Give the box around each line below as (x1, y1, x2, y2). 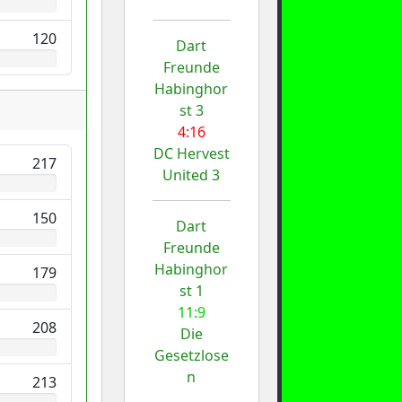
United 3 (162, 164, 221, 185)
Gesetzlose (153, 345, 229, 365)
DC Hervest (153, 143, 230, 163)
